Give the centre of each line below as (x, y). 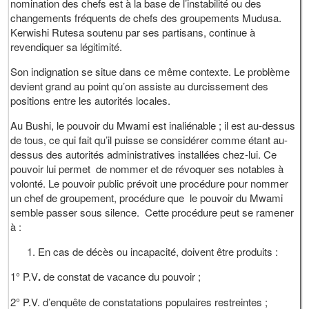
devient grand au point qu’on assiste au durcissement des (140, 86)
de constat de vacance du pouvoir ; (121, 276)
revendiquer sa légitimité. (67, 46)
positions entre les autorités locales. (91, 100)
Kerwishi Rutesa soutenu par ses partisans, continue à (133, 32)
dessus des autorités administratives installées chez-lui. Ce (144, 154)
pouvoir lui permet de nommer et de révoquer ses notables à (147, 168)
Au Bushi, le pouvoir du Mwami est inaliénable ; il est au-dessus (153, 125)
